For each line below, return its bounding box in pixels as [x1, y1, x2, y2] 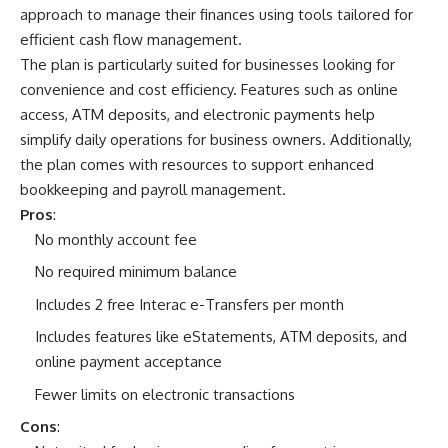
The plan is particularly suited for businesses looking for [20, 54, 395, 74]
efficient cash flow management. [20, 29, 242, 49]
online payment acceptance [35, 352, 222, 372]
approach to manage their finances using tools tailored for [20, 4, 413, 24]
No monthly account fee [35, 229, 197, 249]
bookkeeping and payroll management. [20, 179, 286, 199]
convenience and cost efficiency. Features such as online [20, 79, 398, 99]
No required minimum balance [35, 262, 237, 282]
